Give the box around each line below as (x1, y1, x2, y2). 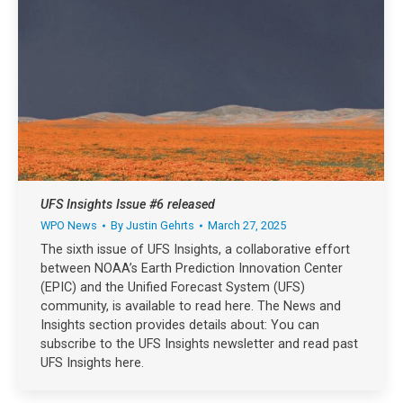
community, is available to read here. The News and (40, 299, 341, 315)
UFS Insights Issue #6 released (40, 197, 215, 213)
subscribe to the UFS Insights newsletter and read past (40, 336, 358, 353)
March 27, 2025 (208, 219, 286, 233)
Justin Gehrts (126, 219, 194, 233)
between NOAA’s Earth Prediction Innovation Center (40, 261, 343, 277)
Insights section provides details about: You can (40, 318, 319, 334)
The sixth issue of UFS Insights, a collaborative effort (40, 242, 350, 258)
